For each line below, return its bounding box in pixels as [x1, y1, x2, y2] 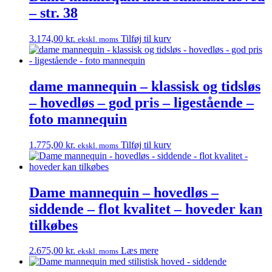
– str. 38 [29, 4, 78, 21]
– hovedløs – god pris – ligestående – [29, 94, 254, 110]
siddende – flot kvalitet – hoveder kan [29, 200, 262, 217]
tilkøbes [29, 217, 78, 233]
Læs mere [121, 245, 158, 256]
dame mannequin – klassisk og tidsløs [29, 78, 260, 94]
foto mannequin [29, 110, 127, 127]
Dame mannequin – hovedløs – [29, 184, 219, 200]
